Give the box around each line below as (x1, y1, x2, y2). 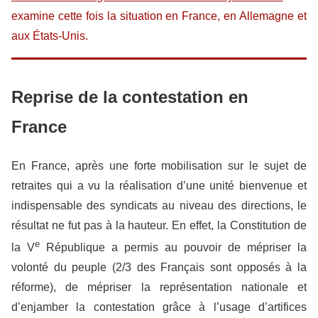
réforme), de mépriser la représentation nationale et (11, 280, 307, 293)
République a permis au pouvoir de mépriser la (40, 241, 307, 253)
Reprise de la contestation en (11, 87, 248, 106)
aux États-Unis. (11, 29, 88, 42)
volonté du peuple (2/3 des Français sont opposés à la (11, 261, 307, 273)
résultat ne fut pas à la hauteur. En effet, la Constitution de (11, 219, 307, 231)
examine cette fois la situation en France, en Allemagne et (11, 9, 307, 22)
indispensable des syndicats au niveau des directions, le (11, 199, 307, 212)
